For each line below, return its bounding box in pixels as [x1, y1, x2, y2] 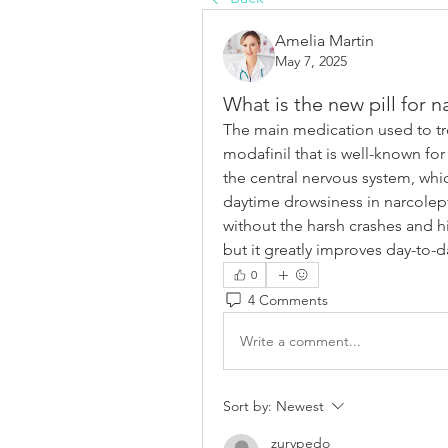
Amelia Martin [275, 31, 374, 50]
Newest [276, 397, 324, 415]
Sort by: [223, 397, 272, 415]
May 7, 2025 [275, 52, 347, 70]
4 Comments [248, 290, 328, 309]
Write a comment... [240, 331, 361, 350]
